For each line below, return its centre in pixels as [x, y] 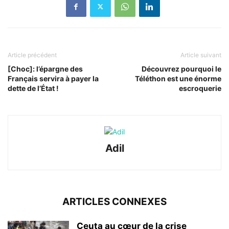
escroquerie [200, 88]
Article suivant [201, 55]
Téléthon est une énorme [178, 78]
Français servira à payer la [53, 78]
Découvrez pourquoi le [181, 68]
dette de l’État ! [33, 88]
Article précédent [32, 55]
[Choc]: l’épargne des [45, 68]
